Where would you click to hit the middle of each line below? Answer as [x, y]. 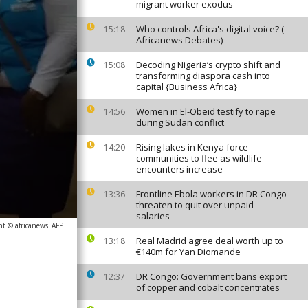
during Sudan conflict [180, 122]
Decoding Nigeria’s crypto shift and [208, 65]
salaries [153, 216]
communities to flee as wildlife [199, 158]
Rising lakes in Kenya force [192, 147]
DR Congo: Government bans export [211, 276]
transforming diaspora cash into [203, 76]
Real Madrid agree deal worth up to [210, 241]
